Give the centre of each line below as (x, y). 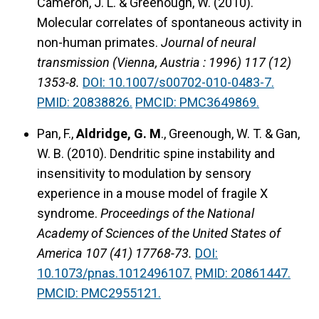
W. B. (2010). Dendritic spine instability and (156, 154)
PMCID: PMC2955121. (99, 293)
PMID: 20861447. (243, 273)
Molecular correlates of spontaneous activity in (169, 23)
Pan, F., (57, 134)
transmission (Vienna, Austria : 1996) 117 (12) (164, 63)
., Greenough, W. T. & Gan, (230, 134)
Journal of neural (208, 43)
